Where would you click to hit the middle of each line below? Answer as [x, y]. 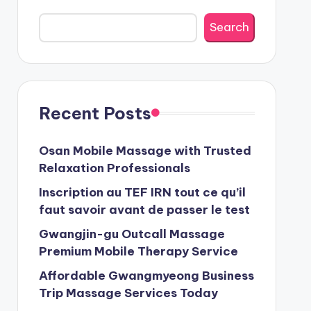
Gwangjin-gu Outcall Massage [132, 234]
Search [229, 27]
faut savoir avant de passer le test [144, 209]
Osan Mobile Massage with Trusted [145, 150]
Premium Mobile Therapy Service [138, 251]
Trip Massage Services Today [128, 293]
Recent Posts [95, 113]
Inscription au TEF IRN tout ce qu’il [142, 192]
